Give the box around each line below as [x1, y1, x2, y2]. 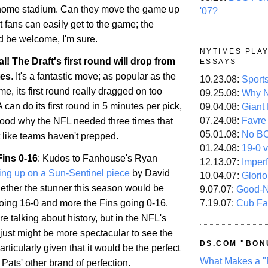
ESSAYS [200, 57, 237, 66]
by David [130, 168, 170, 179]
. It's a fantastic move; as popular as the [11, 71, 176, 82]
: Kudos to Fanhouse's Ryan [38, 153, 157, 164]
